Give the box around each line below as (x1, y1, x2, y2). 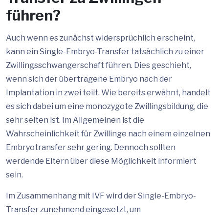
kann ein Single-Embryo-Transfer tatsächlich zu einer (6, 47, 204, 56)
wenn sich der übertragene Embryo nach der (6, 74, 172, 84)
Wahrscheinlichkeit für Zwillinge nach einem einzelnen (6, 129, 210, 138)
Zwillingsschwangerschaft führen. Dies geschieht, (6, 61, 191, 70)
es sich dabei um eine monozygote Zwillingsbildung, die (6, 102, 208, 111)
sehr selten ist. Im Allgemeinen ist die (6, 115, 144, 125)
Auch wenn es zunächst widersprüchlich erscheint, (6, 33, 195, 43)
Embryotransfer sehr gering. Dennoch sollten (6, 143, 175, 152)
